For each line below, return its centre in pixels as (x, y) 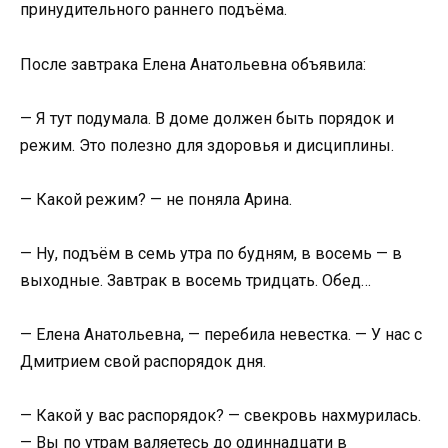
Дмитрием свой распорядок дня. (143, 362)
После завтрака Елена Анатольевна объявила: (193, 64)
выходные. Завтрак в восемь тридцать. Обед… (195, 281)
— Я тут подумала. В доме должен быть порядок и (207, 118)
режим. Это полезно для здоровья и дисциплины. (207, 145)
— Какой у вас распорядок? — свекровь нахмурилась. (220, 416)
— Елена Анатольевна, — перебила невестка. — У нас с (221, 335)
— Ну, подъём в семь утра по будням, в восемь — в (211, 254)
